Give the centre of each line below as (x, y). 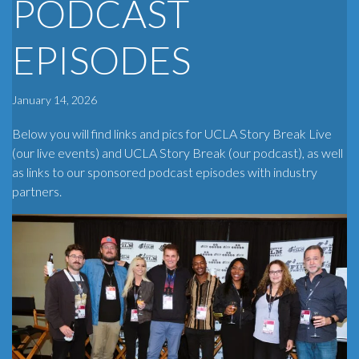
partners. (37, 192)
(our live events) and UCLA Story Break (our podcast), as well (177, 153)
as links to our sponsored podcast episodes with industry (165, 172)
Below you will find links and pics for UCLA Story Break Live (172, 134)
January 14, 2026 (54, 100)
